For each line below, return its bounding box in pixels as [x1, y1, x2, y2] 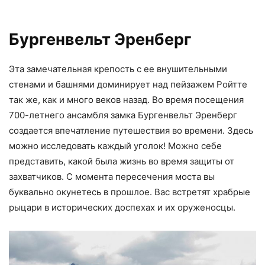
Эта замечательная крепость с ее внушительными [9, 63, 227, 75]
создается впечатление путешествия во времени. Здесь [9, 125, 253, 137]
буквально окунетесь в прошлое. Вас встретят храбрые [9, 186, 250, 198]
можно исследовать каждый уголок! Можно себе [9, 140, 222, 152]
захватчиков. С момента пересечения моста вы [9, 171, 215, 183]
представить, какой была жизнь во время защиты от [9, 156, 234, 167]
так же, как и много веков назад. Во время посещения [9, 94, 244, 106]
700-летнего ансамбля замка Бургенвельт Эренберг [9, 109, 237, 121]
